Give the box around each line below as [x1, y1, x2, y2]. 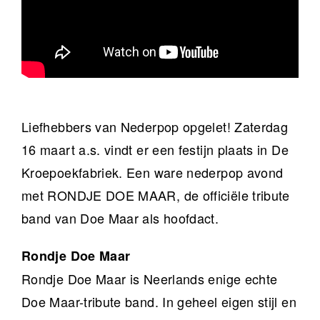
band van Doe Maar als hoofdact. [21, 209, 219, 228]
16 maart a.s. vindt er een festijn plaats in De [21, 140, 289, 159]
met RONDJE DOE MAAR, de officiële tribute [21, 186, 290, 205]
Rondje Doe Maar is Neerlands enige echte [21, 269, 278, 289]
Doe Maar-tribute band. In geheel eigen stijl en [21, 292, 296, 311]
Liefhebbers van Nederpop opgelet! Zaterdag [21, 117, 289, 136]
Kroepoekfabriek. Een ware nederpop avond [21, 163, 284, 182]
